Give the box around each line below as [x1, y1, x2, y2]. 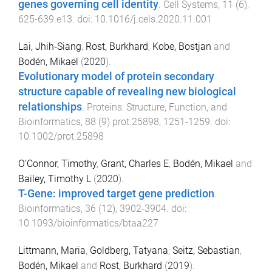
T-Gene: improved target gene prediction [18, 187, 214, 200]
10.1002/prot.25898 [18, 131, 104, 143]
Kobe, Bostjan [152, 41, 211, 53]
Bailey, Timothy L [18, 172, 91, 185]
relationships [18, 101, 82, 114]
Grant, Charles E [101, 157, 169, 169]
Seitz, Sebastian [172, 244, 240, 256]
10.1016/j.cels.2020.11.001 [95, 13, 212, 25]
